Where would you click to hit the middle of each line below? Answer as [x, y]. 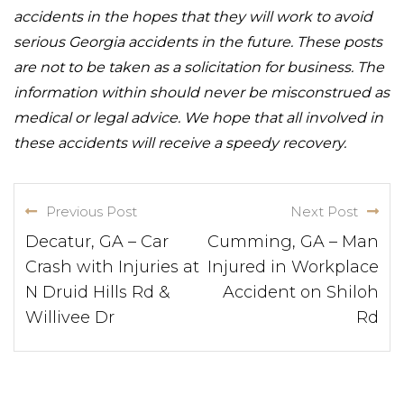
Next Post [324, 211]
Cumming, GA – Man [293, 241]
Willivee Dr [70, 317]
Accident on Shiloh [301, 292]
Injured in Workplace [293, 266]
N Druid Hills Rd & [97, 292]
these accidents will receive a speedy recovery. [180, 142]
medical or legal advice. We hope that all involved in [198, 117]
